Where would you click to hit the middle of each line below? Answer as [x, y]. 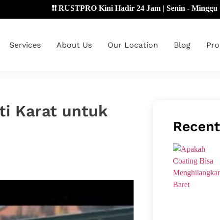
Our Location [133, 45]
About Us [74, 45]
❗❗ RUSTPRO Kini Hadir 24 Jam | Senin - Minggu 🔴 [104, 8]
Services [25, 45]
